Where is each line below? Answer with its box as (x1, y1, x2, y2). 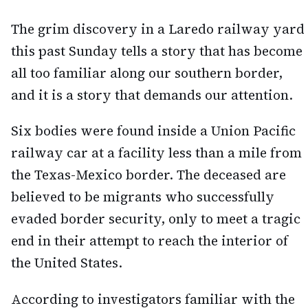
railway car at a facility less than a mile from (11, 144, 302, 162)
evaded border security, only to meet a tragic (11, 210, 300, 228)
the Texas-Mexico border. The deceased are (11, 166, 286, 184)
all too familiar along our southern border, (11, 63, 283, 82)
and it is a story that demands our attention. (11, 85, 293, 104)
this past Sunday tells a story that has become (11, 41, 302, 60)
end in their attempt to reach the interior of (11, 232, 288, 250)
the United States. (11, 254, 122, 272)
